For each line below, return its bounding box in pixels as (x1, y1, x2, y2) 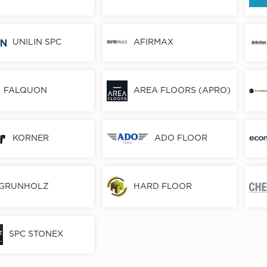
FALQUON (3, 86, 47, 94)
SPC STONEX (8, 231, 63, 238)
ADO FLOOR (154, 135, 208, 142)
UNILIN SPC (12, 39, 61, 46)
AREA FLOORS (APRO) (133, 86, 231, 94)
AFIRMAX (133, 39, 174, 46)
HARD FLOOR (133, 182, 193, 190)
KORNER (12, 135, 49, 142)
